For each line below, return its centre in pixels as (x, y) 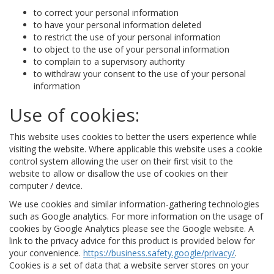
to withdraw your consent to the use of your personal (140, 73)
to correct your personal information (106, 12)
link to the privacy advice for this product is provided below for (132, 240)
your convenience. (46, 253)
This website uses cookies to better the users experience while (133, 136)
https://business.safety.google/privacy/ (159, 253)
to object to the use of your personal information (131, 49)
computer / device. (46, 185)
